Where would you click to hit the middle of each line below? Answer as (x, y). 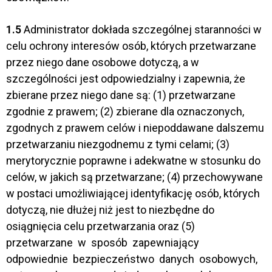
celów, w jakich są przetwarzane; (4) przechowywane (134, 177)
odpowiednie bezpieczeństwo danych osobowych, (133, 259)
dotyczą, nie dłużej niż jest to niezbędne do (110, 209)
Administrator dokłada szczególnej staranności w (141, 29)
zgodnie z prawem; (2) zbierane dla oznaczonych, (125, 111)
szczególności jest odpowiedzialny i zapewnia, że (126, 78)
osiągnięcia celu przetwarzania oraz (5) (100, 226)
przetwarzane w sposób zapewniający (104, 242)
